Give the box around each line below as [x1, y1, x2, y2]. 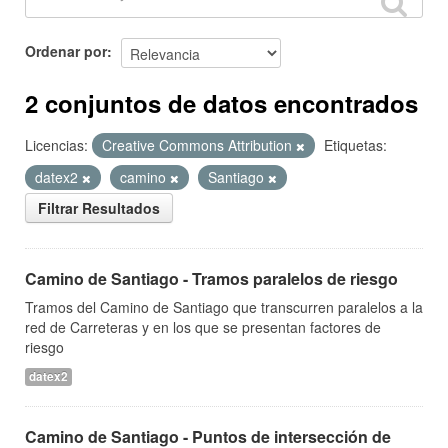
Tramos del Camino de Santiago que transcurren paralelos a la [25, 297, 423, 317]
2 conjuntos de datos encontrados [25, 86, 418, 120]
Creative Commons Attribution [102, 135, 296, 155]
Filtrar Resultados [38, 198, 160, 218]
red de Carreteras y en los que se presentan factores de [25, 317, 381, 337]
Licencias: [25, 135, 88, 155]
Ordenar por [25, 40, 107, 61]
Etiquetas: [324, 135, 387, 155]
